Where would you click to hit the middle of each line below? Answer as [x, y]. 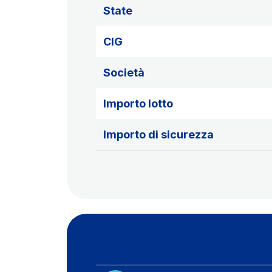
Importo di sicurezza [158, 134]
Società [124, 73]
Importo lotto [138, 104]
